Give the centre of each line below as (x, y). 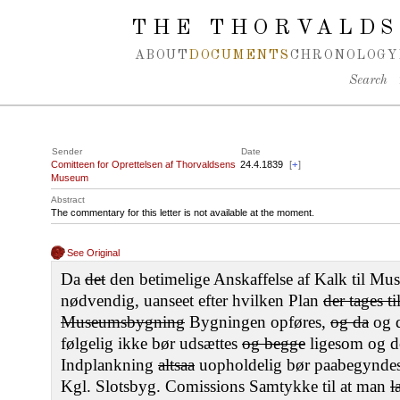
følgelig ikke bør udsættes (151, 343)
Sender (67, 151)
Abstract (68, 200)
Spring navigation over (83, 17)
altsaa (176, 365)
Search (368, 81)
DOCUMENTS (239, 55)
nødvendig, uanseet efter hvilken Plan (192, 300)
